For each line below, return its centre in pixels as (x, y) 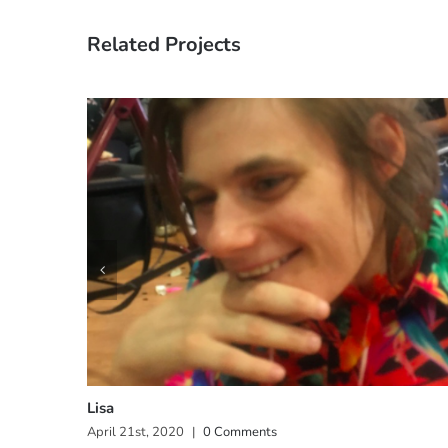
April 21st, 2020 (135, 432)
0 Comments (240, 432)
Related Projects (164, 44)
